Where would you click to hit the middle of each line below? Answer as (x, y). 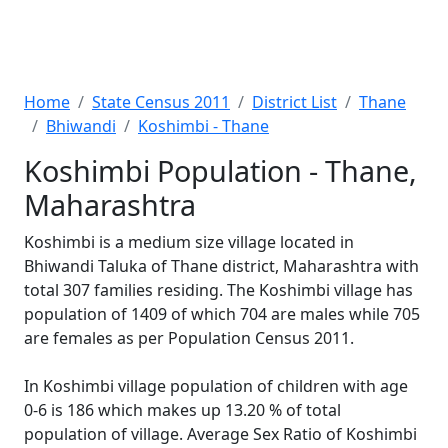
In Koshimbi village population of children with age (216, 386)
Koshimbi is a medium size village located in (189, 242)
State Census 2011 (161, 102)
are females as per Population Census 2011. (189, 338)
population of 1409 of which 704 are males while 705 (222, 314)
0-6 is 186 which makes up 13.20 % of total (182, 410)
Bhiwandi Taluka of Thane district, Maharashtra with (221, 266)
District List (294, 102)
